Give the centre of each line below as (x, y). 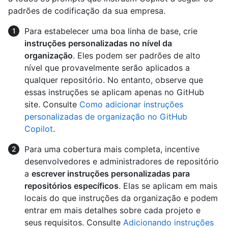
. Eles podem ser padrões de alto (137, 55)
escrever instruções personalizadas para (111, 173)
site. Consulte (52, 104)
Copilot (39, 129)
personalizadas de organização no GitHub (106, 116)
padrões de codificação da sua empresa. (87, 10)
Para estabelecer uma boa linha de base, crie (111, 31)
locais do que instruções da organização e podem (121, 198)
